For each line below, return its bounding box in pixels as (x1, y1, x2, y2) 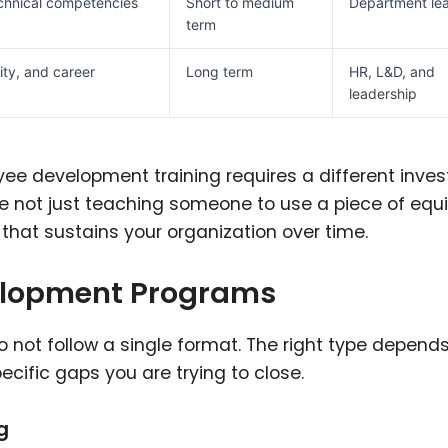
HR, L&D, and (349, 63, 435, 81)
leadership (349, 85, 417, 103)
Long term (186, 63, 253, 81)
